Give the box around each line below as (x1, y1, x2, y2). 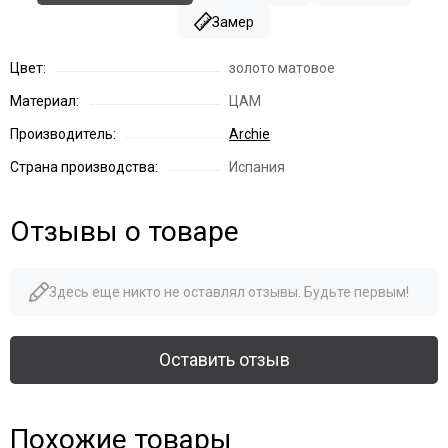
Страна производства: (10, 158, 158, 175)
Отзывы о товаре (10, 214, 239, 248)
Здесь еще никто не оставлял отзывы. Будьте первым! (49, 283, 409, 300)
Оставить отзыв (158, 348, 290, 370)
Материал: (10, 92, 79, 109)
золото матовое (229, 59, 335, 76)
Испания (229, 158, 285, 175)
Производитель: (10, 125, 116, 142)
